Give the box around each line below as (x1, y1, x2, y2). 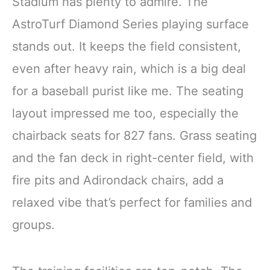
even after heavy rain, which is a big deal (12, 61, 246, 76)
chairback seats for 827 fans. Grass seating (12, 128, 257, 143)
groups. (12, 217, 55, 232)
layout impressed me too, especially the (12, 105, 239, 121)
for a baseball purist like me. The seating (12, 83, 243, 98)
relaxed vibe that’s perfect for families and (12, 195, 252, 210)
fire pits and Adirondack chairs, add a (12, 172, 224, 187)
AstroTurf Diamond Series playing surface (12, 16, 249, 31)
